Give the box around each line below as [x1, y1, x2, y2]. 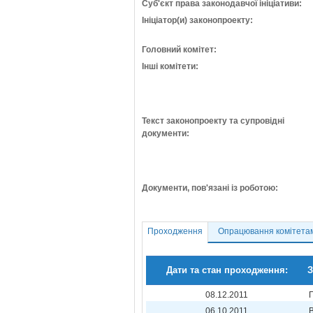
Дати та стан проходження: [166, 265, 288, 275]
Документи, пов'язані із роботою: [142, 183, 278, 193]
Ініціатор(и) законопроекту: [142, 15, 253, 25]
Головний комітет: [142, 45, 217, 54]
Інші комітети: [142, 61, 198, 71]
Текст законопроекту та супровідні [142, 116, 284, 126]
